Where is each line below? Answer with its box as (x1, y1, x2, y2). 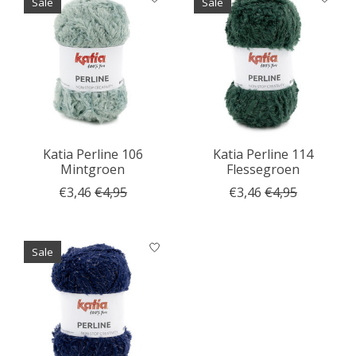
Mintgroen (60, 160, 126, 178)
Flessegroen (226, 160, 300, 178)
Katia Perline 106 (42, 145, 143, 163)
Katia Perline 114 (212, 145, 313, 163)
